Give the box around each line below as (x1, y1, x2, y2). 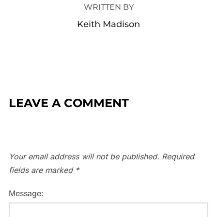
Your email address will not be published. (8, 151, 159, 161)
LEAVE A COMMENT (8, 95, 129, 110)
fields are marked (8, 165, 75, 175)
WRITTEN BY (83, 2, 134, 12)
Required (161, 151, 194, 161)
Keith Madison (77, 18, 140, 30)
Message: (8, 188, 44, 198)
